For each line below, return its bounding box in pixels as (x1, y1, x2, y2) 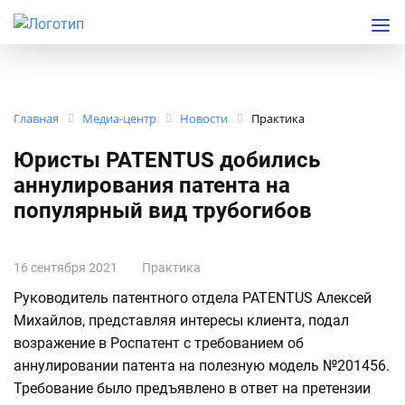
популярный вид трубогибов (14, 198, 312, 224)
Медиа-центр (82, 110, 156, 127)
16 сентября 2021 (14, 260, 118, 276)
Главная (14, 110, 59, 127)
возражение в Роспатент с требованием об (14, 334, 304, 353)
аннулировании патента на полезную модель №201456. (14, 357, 390, 375)
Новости (180, 110, 228, 127)
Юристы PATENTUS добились (14, 147, 320, 174)
